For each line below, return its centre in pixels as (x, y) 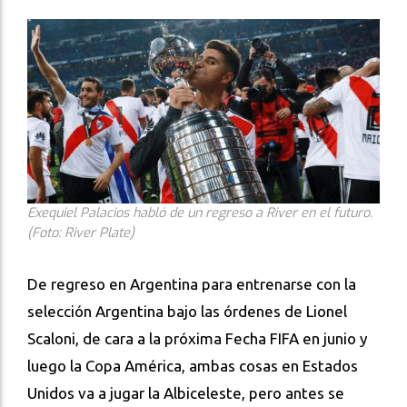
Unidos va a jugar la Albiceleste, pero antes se (186, 392)
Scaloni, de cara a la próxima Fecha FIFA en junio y (197, 338)
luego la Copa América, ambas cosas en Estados (193, 365)
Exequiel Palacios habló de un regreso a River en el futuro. (200, 213)
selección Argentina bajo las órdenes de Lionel (187, 311)
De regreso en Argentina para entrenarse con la (192, 283)
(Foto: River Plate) (81, 233)
